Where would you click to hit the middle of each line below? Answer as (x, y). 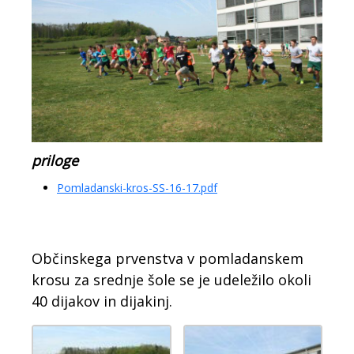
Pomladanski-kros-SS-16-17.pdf (137, 188)
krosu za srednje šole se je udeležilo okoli (171, 280)
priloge (55, 161)
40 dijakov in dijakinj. (102, 301)
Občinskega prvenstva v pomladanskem (168, 259)
